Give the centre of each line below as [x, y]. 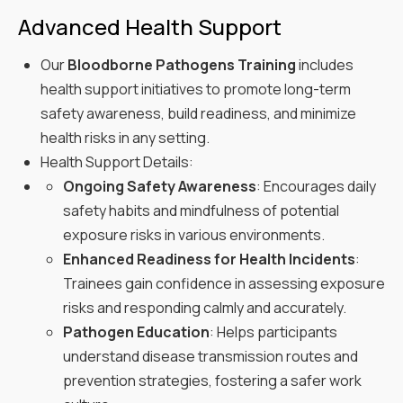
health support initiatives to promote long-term [196, 89]
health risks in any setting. [125, 137]
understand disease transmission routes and [210, 356]
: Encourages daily [316, 186]
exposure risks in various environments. [194, 234]
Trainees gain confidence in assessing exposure [224, 283]
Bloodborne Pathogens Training [182, 64]
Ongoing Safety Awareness [160, 186]
